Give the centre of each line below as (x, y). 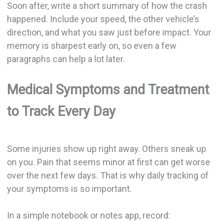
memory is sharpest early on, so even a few (92, 45)
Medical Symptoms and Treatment (108, 90)
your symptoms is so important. (69, 189)
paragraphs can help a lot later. (66, 59)
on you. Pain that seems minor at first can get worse (108, 162)
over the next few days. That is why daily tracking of (108, 176)
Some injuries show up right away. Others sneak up (106, 149)
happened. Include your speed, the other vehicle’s (103, 19)
